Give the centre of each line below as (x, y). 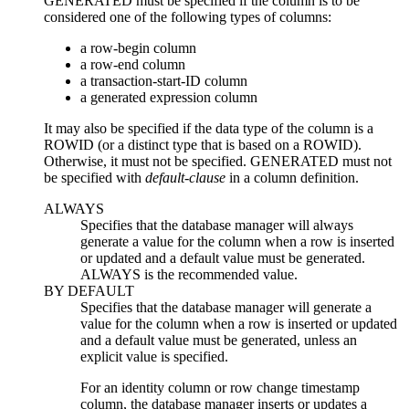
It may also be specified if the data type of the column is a (209, 129)
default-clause (185, 178)
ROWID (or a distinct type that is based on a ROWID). (203, 145)
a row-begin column (138, 48)
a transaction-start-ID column (164, 81)
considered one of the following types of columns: (188, 17)
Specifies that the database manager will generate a (226, 308)
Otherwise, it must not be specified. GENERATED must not (218, 162)
